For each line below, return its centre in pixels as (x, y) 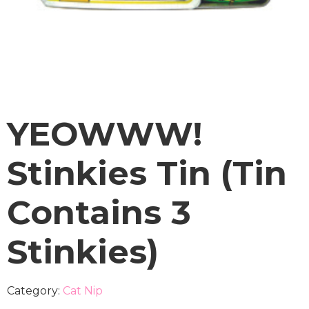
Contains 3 (99, 213)
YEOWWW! (104, 134)
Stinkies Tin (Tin (147, 173)
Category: (35, 291)
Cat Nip (83, 291)
